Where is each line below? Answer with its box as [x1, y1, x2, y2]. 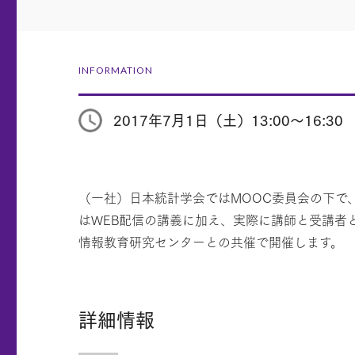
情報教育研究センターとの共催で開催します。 [78, 231, 343, 251]
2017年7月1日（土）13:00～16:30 [113, 109, 343, 131]
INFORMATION [78, 64, 153, 76]
